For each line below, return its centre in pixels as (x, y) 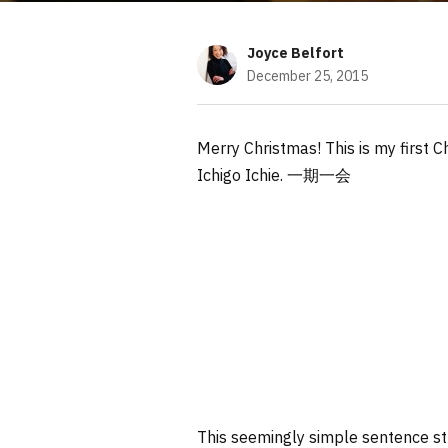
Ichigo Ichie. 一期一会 (274, 175)
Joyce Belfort (295, 53)
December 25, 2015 (307, 76)
